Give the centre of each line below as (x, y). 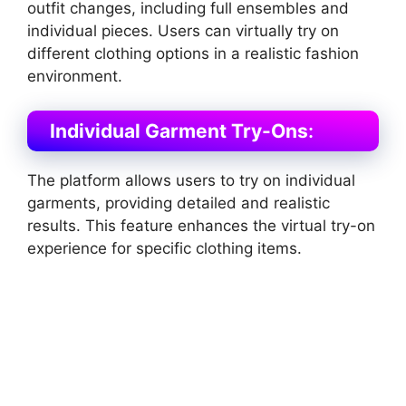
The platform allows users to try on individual (191, 181)
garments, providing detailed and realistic (179, 203)
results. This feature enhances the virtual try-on (201, 226)
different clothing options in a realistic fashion (193, 53)
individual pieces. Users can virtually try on (183, 30)
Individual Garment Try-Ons (179, 131)
